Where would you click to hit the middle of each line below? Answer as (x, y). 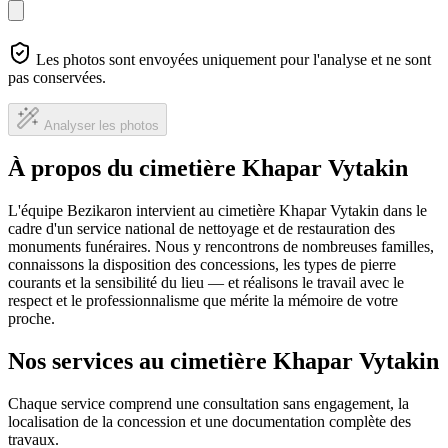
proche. (31, 319)
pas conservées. (57, 77)
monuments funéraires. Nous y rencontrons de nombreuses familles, (221, 247)
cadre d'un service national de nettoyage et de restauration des (201, 229)
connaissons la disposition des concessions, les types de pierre (202, 265)
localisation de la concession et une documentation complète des (209, 422)
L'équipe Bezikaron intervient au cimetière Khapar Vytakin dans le (217, 211)
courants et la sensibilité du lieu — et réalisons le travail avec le (206, 283)
